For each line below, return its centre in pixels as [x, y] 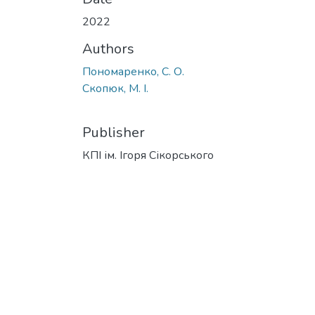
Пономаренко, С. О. [133, 72]
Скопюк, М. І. [115, 89]
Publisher [114, 133]
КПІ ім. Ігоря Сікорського [148, 155]
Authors [108, 49]
